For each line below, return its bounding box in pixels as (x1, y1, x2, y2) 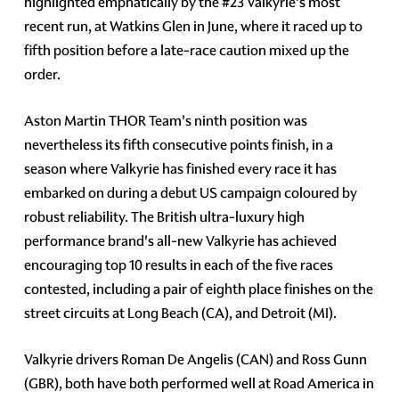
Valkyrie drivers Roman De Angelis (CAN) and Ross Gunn (24, 349, 368, 369)
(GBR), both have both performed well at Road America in (24, 373, 375, 393)
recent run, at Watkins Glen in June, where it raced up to (24, 16, 363, 36)
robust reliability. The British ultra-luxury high (24, 207, 305, 226)
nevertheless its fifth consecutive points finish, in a (24, 134, 334, 154)
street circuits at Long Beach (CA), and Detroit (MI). (24, 303, 338, 322)
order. (24, 64, 61, 84)
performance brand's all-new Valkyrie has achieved (24, 231, 338, 250)
